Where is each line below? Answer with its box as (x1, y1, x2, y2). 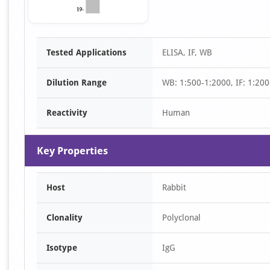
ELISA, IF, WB (162, 48, 212, 57)
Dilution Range (46, 78, 107, 87)
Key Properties (37, 145, 108, 157)
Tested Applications (46, 48, 127, 57)
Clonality (46, 213, 83, 222)
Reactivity (46, 108, 87, 118)
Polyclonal (162, 213, 201, 222)
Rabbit (162, 183, 186, 192)
